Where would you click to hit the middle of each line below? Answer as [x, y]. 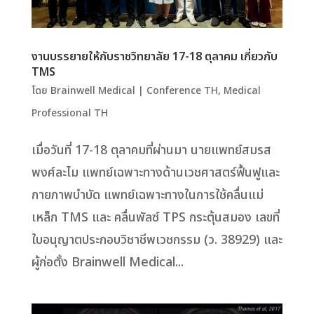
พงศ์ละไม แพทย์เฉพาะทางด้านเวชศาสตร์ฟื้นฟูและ [155, 173]
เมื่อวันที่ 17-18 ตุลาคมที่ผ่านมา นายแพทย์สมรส [151, 151]
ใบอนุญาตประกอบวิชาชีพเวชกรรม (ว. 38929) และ [157, 240]
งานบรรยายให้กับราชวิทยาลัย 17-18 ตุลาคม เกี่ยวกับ [154, 57]
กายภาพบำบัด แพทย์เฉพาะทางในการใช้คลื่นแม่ [147, 196]
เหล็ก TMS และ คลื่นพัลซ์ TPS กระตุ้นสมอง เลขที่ [155, 218]
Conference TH [182, 91]
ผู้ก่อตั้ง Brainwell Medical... [107, 263]
